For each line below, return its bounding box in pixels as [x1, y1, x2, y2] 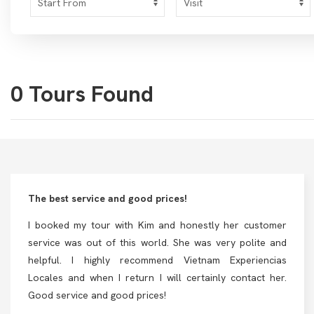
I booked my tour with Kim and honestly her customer [28, 219, 287, 231]
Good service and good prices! [28, 289, 166, 301]
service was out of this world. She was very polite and [28, 236, 287, 249]
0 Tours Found [11, 79, 153, 109]
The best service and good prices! [28, 192, 187, 205]
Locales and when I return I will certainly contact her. [28, 271, 287, 284]
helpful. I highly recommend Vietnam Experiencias [28, 254, 287, 266]
